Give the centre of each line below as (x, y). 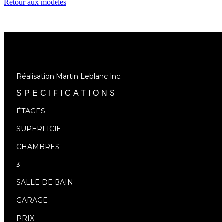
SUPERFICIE (39, 129)
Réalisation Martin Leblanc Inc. (69, 76)
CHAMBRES (38, 147)
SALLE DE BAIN (45, 183)
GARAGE (32, 200)
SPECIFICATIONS (67, 93)
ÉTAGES (31, 111)
